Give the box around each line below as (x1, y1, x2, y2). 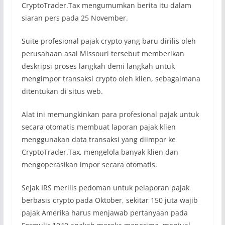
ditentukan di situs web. (21, 86, 103, 96)
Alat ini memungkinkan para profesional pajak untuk (21, 109, 199, 120)
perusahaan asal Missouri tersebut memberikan (21, 49, 184, 59)
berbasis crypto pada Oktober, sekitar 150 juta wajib (21, 195, 198, 205)
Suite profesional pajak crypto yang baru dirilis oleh (21, 36, 196, 46)
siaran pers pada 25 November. (21, 13, 128, 23)
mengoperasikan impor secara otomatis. (21, 160, 157, 170)
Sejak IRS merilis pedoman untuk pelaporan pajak (21, 183, 189, 193)
